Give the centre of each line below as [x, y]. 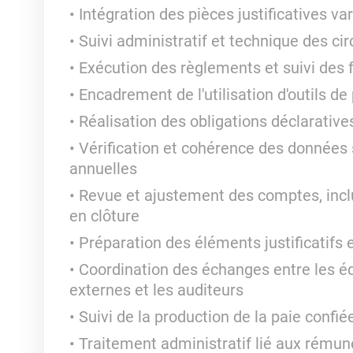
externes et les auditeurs [156, 290]
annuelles [103, 169]
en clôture [104, 216]
